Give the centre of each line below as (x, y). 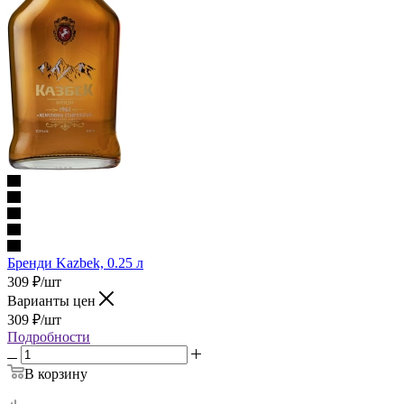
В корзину (56, 373)
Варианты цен (53, 300)
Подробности (49, 336)
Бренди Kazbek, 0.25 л (75, 262)
